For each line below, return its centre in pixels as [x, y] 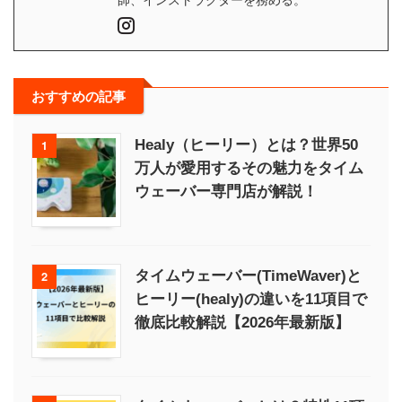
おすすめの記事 [79, 96]
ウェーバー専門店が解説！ [226, 191]
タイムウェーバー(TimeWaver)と [248, 275]
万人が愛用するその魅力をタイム [249, 168]
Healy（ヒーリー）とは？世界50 [246, 144]
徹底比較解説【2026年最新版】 [242, 322]
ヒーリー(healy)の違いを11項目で [251, 299]
